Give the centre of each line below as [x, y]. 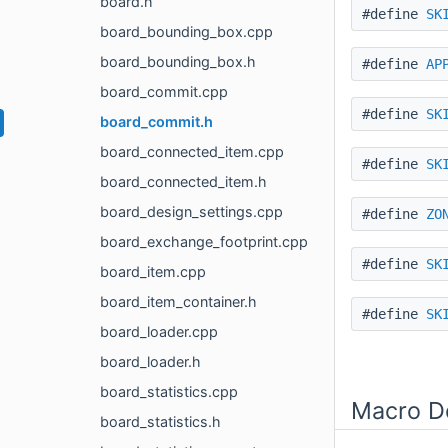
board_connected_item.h [183, 182]
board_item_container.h [178, 302]
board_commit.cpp [164, 92]
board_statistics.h [160, 422]
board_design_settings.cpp [191, 212]
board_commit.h [156, 122]
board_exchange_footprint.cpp [204, 242]
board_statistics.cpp [169, 392]
